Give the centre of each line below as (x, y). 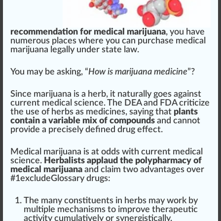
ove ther (152, 210)
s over (192, 170)
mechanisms (81, 210)
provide (25, 130)
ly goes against (173, 94)
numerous (31, 41)
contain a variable (46, 121)
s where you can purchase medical (139, 41)
